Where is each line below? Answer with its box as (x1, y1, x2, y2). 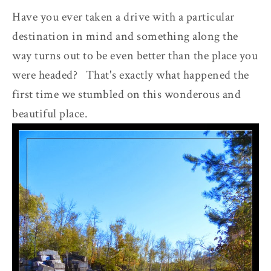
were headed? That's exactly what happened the (12, 67, 249, 83)
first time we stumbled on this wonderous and (12, 86, 241, 102)
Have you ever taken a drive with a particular (12, 8, 235, 25)
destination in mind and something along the (12, 28, 238, 44)
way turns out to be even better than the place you (12, 47, 258, 64)
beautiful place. (12, 105, 88, 122)
